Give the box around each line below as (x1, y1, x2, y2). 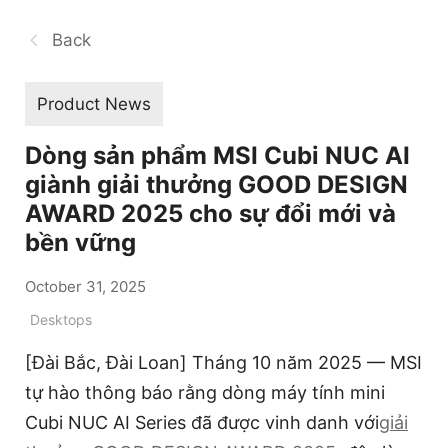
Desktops (30, 310, 92, 328)
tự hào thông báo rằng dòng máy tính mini (25, 381, 385, 403)
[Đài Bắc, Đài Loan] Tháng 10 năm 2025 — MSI (25, 351, 422, 373)
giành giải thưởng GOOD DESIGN (25, 169, 408, 199)
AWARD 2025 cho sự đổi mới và (25, 198, 396, 228)
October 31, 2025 (25, 276, 146, 296)
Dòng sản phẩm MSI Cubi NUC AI (25, 140, 410, 170)
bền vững (25, 227, 136, 257)
